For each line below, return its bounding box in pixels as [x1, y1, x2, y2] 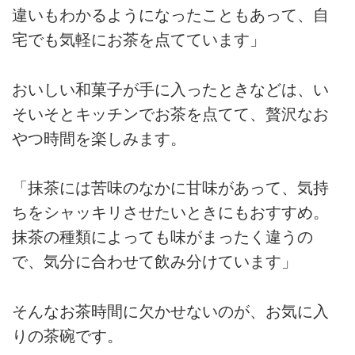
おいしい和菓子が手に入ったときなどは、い [12, 80, 329, 98]
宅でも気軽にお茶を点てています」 [12, 31, 265, 49]
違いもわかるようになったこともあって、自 [12, 6, 329, 25]
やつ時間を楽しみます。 [12, 129, 186, 147]
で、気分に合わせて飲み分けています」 [12, 253, 297, 271]
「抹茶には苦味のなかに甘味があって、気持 [12, 179, 329, 197]
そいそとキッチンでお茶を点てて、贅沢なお [12, 105, 329, 123]
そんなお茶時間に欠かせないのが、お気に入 [12, 302, 329, 320]
